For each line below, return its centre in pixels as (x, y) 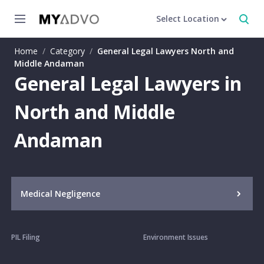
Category (67, 51)
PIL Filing (25, 237)
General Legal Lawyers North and (166, 51)
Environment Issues (175, 237)
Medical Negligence (60, 194)
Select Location (188, 19)
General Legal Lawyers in (128, 83)
